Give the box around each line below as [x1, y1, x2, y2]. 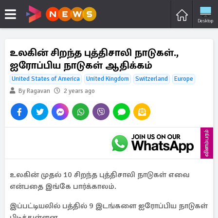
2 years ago [64, 87, 95, 95]
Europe [174, 75, 193, 83]
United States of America [12, 75, 80, 83]
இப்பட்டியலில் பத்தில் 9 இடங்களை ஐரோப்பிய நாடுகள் [10, 201, 208, 211]
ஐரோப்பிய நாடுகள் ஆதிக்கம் [10, 59, 152, 72]
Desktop [198, 18, 213, 24]
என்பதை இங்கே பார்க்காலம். [10, 182, 116, 191]
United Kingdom [86, 75, 129, 83]
